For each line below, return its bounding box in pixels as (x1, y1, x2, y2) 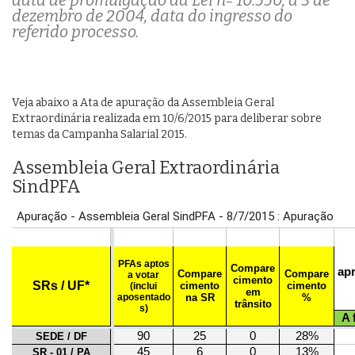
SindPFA (12, 176, 81, 198)
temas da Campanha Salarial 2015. (12, 128, 187, 142)
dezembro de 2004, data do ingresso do (12, 6, 292, 26)
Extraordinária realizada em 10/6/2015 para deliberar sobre (12, 112, 322, 126)
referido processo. (12, 22, 142, 42)
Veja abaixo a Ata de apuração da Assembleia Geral (12, 96, 274, 110)
